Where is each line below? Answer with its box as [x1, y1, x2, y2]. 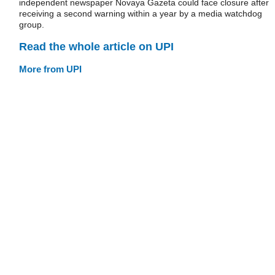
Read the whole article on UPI [19, 40, 174, 53]
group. [19, 20, 44, 29]
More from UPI [19, 63, 82, 74]
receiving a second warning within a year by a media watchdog [19, 9, 262, 18]
